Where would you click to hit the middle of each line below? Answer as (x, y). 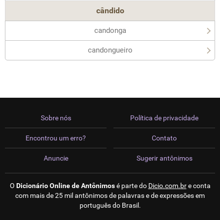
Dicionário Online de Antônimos (65, 186)
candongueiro (110, 50)
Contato (164, 138)
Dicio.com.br (167, 186)
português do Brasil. (110, 205)
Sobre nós (56, 118)
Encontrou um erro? (56, 138)
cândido (110, 11)
